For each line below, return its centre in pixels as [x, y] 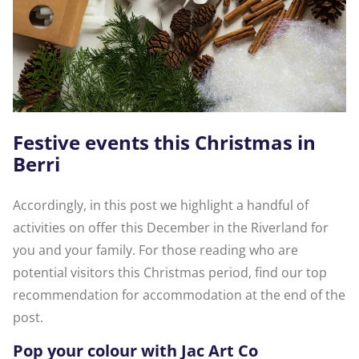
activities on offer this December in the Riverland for [171, 228]
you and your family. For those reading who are [155, 250]
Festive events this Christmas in [164, 143]
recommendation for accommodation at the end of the [179, 295]
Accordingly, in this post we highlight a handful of [161, 206]
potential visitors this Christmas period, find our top [170, 273]
